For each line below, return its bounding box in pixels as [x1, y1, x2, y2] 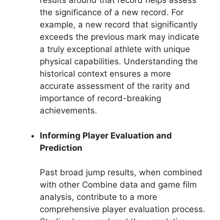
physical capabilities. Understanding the [40, 56, 198, 67]
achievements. [40, 106, 97, 116]
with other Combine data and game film [40, 180, 197, 190]
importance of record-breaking [40, 93, 161, 104]
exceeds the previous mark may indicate [40, 32, 199, 42]
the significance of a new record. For [40, 7, 184, 18]
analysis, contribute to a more [40, 192, 157, 202]
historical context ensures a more [40, 69, 171, 79]
